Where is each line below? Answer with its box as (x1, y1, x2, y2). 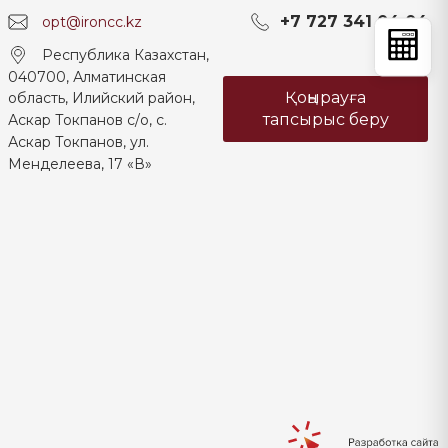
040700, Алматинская (8, 67, 166, 86)
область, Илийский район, (8, 89, 195, 108)
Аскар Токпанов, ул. (8, 133, 149, 152)
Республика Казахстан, (42, 45, 209, 64)
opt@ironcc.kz (42, 12, 142, 31)
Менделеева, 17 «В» (8, 154, 152, 173)
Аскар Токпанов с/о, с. (8, 111, 167, 130)
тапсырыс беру (262, 110, 389, 130)
